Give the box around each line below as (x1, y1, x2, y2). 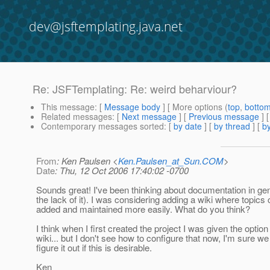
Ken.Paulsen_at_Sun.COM (118, 154, 224, 168)
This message (41, 101, 95, 113)
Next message (122, 110, 177, 123)
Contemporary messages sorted (41, 120, 164, 133)
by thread (214, 120, 250, 133)
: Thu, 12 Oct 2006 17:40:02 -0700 (55, 164, 189, 177)
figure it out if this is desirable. (36, 241, 152, 254)
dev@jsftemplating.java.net (29, 18, 183, 35)
